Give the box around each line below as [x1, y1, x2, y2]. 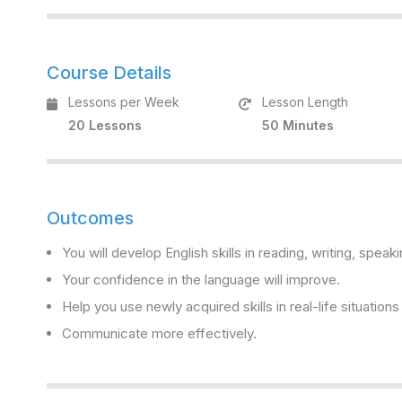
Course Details [47, 62, 171, 83]
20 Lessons [68, 118, 143, 133]
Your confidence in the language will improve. [62, 271, 340, 288]
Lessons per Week [68, 94, 180, 109]
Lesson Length [262, 94, 349, 109]
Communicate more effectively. [62, 325, 257, 342]
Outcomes [47, 207, 134, 229]
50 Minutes [262, 118, 335, 133]
